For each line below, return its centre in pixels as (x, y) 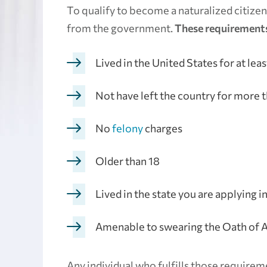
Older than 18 (128, 161)
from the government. (121, 28)
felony (128, 128)
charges (163, 128)
